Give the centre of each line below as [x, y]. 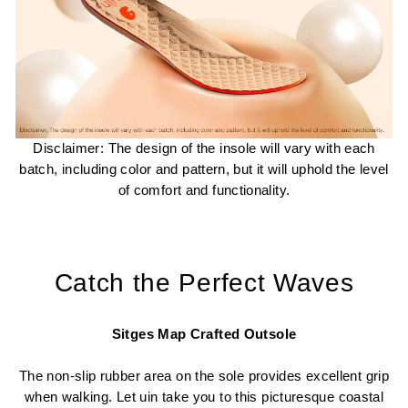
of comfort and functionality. [204, 191]
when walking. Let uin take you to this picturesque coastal [204, 398]
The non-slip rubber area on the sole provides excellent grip [204, 377]
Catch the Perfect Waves [204, 283]
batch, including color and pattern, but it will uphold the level [204, 170]
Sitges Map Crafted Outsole [204, 335]
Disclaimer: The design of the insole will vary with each [204, 149]
